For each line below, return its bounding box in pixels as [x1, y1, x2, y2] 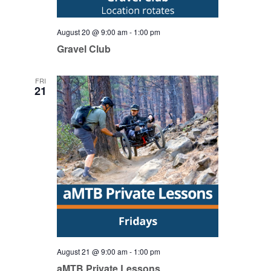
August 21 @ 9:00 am [56, 246, 128, 256]
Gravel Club [56, 42, 111, 56]
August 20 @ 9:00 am [56, 27, 128, 37]
